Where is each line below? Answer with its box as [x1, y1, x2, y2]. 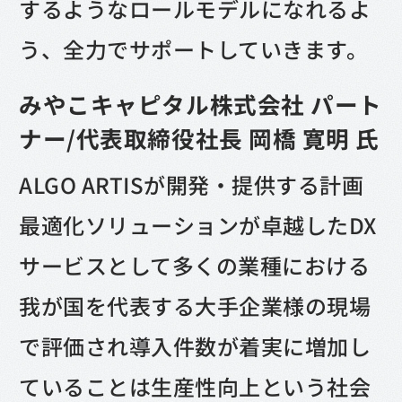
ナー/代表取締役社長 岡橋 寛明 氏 [19, 121, 380, 155]
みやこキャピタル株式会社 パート [19, 87, 382, 121]
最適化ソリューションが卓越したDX [19, 209, 377, 241]
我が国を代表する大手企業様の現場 [19, 290, 371, 322]
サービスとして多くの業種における [19, 249, 371, 282]
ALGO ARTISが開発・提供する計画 [19, 169, 364, 201]
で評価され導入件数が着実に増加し [19, 330, 371, 363]
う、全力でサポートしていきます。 [19, 33, 369, 66]
